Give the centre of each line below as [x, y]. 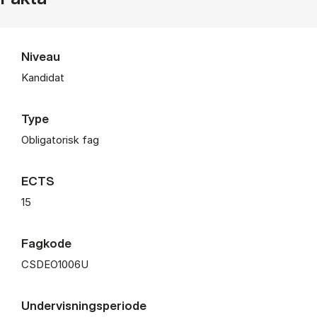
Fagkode [46, 243]
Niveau [41, 56]
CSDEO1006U [55, 264]
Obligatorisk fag [60, 139]
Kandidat [43, 77]
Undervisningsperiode [84, 305]
